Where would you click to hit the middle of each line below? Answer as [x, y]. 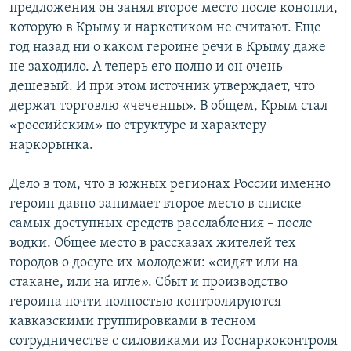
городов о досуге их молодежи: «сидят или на [154, 263]
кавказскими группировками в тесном [133, 322]
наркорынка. [51, 146]
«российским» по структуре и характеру [138, 126]
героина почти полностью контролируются [145, 302]
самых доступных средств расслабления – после [161, 224]
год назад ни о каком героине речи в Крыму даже [168, 48]
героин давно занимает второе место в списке [156, 204]
